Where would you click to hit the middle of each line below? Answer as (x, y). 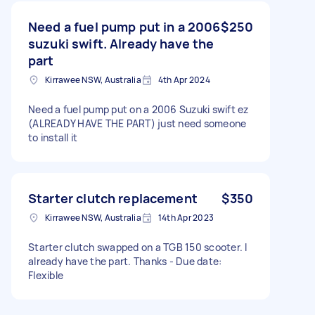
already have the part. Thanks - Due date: (125, 261)
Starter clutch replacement (113, 198)
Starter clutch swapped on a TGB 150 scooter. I (138, 247)
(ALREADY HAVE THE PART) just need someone (137, 123)
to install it (53, 137)
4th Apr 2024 (184, 79)
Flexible (46, 275)
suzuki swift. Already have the (121, 43)
